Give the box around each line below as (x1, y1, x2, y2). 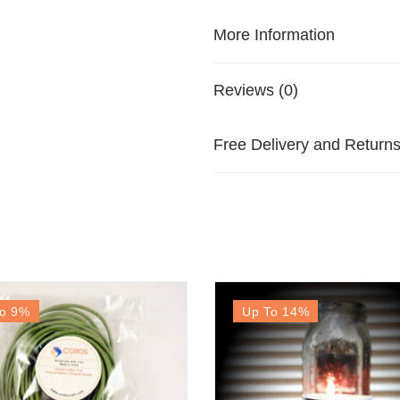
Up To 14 (242, 304, 298, 319)
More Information (213, 25, 335, 44)
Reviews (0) (213, 80, 298, 99)
